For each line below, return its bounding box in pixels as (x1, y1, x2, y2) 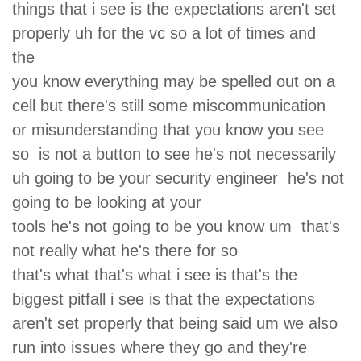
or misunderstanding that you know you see (12, 120, 324, 139)
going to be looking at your (12, 193, 211, 211)
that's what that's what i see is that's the (12, 265, 302, 284)
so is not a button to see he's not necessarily (12, 144, 346, 163)
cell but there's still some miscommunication (12, 96, 335, 114)
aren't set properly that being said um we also (12, 313, 342, 332)
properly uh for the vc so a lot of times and (12, 23, 316, 42)
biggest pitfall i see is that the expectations (12, 289, 325, 308)
